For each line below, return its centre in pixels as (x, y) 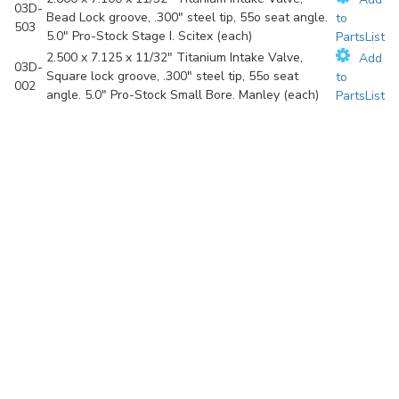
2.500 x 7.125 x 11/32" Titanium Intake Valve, (175, 58)
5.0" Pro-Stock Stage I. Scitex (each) (149, 37)
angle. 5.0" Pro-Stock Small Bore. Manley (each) (183, 95)
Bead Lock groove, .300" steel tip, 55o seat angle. (187, 18)
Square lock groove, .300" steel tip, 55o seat (172, 77)
